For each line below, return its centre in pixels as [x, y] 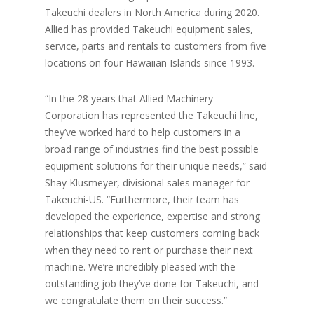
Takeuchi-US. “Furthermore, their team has [142, 199]
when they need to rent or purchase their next [149, 250]
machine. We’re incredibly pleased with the [140, 267]
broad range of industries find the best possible [152, 149]
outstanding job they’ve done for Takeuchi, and [152, 284]
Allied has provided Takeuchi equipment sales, [149, 29]
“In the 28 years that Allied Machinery [129, 98]
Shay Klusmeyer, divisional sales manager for [147, 183]
